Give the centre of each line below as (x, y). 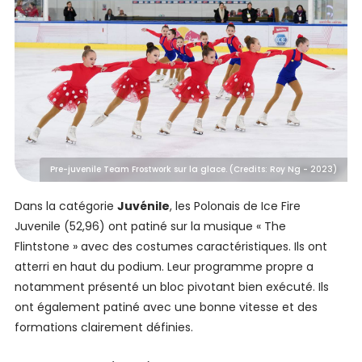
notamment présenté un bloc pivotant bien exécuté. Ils (171, 287)
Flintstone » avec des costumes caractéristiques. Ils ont (170, 247)
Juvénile (143, 206)
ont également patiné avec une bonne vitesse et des (166, 307)
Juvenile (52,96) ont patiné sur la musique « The (150, 227)
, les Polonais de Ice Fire (235, 206)
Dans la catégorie (65, 206)
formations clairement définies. (103, 328)
